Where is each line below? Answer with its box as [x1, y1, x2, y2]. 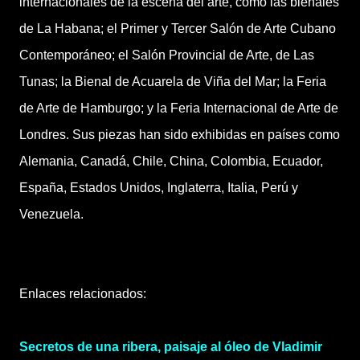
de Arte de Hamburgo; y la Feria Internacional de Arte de [19, 101, 338, 115]
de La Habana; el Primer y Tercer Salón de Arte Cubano [19, 22, 336, 35]
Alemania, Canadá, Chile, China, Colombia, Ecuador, [19, 154, 323, 168]
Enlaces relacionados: [19, 287, 146, 301]
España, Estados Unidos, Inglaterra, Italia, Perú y [19, 181, 298, 194]
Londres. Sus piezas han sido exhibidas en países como [19, 128, 340, 141]
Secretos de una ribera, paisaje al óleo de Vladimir [19, 340, 322, 354]
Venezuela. [19, 207, 84, 221]
